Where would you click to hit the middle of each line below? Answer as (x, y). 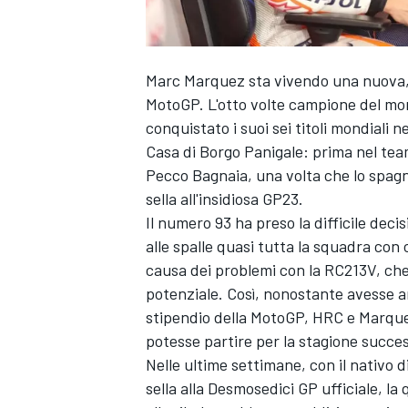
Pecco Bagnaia (197, 175)
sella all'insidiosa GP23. (224, 199)
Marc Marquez (195, 81)
